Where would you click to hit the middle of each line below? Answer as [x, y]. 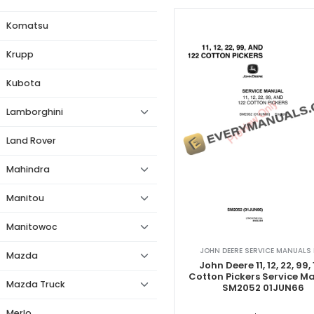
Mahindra [28, 169]
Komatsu [27, 26]
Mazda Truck [36, 284]
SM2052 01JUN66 [263, 288]
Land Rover [31, 141]
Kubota [23, 83]
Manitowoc [32, 227]
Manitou [25, 198]
